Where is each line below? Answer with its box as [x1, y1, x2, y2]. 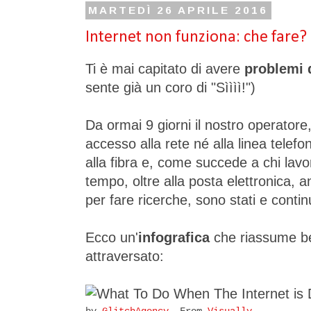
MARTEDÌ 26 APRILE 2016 [88, 4, 269, 17]
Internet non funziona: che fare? [85, 28, 307, 46]
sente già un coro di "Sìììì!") [85, 80, 255, 96]
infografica [138, 230, 210, 246]
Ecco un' [85, 230, 138, 246]
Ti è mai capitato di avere [85, 61, 244, 77]
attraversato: [85, 249, 164, 264]
